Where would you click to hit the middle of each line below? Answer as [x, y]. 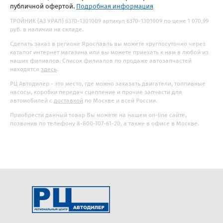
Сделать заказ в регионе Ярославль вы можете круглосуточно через [108, 44]
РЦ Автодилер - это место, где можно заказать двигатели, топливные [108, 84]
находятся [25, 69]
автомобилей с [32, 101]
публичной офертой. [43, 6]
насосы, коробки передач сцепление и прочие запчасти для [96, 92]
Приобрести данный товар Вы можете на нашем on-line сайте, [98, 115]
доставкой [68, 101]
